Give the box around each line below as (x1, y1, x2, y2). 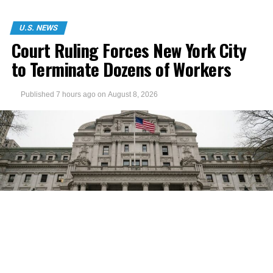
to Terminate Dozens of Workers (11, 56, 232, 82)
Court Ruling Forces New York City (11, 37, 247, 63)
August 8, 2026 (107, 90, 158, 99)
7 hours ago (55, 90, 96, 99)
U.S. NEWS (18, 23, 59, 32)
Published (20, 90, 54, 99)
